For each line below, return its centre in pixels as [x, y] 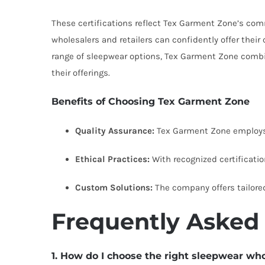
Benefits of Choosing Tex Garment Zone [151, 101]
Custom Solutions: [114, 188]
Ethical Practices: [112, 159]
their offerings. [81, 73]
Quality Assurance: [115, 131]
